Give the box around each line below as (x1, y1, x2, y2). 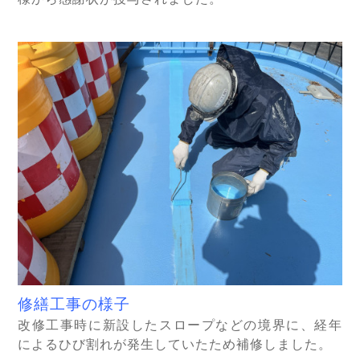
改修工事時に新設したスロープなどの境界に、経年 (18, 318, 342, 332)
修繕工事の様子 (18, 296, 130, 313)
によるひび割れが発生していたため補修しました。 (18, 337, 332, 351)
